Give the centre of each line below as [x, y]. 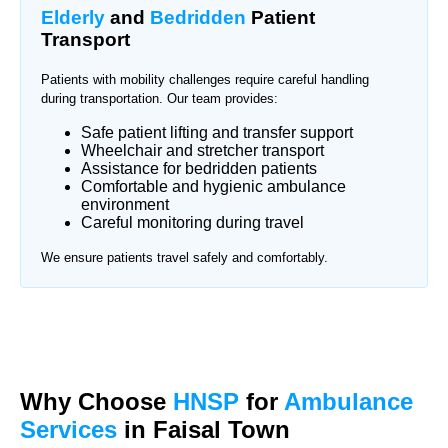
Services [68, 429]
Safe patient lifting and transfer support [217, 132]
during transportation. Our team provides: [159, 98]
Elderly [73, 18]
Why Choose [96, 401]
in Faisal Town [203, 429]
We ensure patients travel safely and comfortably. [184, 257]
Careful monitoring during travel [192, 222]
